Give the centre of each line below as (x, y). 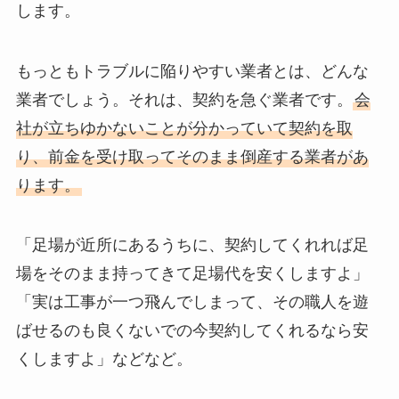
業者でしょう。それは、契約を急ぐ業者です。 (184, 99)
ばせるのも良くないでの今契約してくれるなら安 (192, 331)
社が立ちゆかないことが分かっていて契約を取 (184, 128)
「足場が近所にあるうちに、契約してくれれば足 (192, 245)
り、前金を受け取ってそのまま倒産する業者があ (192, 156)
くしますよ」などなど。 (104, 359)
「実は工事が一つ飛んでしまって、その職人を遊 (192, 302)
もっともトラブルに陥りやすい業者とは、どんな (192, 71)
